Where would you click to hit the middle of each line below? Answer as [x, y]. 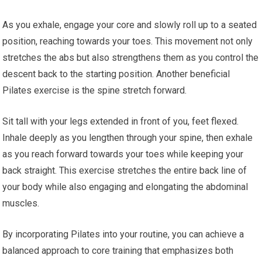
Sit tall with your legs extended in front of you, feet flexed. [121, 122]
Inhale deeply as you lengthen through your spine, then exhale [128, 138]
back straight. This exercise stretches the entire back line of [125, 171]
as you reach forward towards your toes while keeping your [123, 154]
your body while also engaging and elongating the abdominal [125, 187]
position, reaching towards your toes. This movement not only [128, 42]
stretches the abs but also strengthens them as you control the [131, 58]
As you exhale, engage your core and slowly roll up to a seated [130, 25]
